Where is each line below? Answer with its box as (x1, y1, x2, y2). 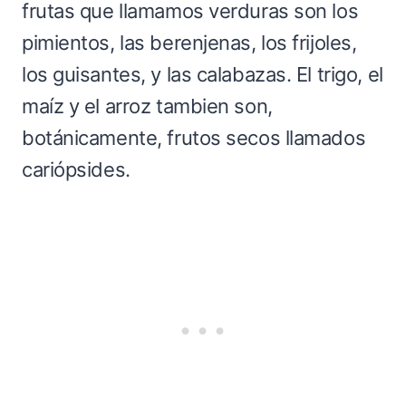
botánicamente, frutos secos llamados (22, 125, 366, 150)
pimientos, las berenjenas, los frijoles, (22, 30, 357, 54)
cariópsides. (22, 157, 130, 181)
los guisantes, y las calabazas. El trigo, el (22, 62, 383, 86)
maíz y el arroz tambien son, (22, 93, 273, 118)
